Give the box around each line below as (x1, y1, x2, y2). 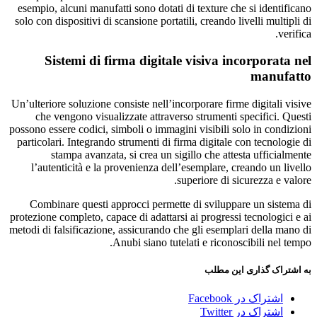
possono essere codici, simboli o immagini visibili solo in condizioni (9, 123, 311, 136)
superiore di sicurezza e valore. (177, 174, 311, 187)
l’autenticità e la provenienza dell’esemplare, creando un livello (31, 161, 311, 174)
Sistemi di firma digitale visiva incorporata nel (45, 53, 311, 69)
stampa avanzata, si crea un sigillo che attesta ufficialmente (51, 149, 311, 161)
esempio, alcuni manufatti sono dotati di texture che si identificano (18, 1, 311, 14)
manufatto (250, 69, 311, 84)
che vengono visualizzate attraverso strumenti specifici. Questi (35, 110, 311, 123)
